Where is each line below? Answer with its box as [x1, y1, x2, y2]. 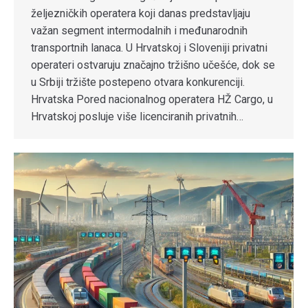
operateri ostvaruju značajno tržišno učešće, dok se [31, 58, 275, 72]
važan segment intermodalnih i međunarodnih [31, 24, 247, 38]
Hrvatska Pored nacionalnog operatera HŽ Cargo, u [31, 93, 273, 107]
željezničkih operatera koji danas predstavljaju [31, 7, 250, 21]
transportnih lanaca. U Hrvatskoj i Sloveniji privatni [31, 41, 267, 55]
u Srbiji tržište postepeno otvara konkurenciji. [31, 76, 245, 89]
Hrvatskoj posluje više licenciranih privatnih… [31, 110, 243, 124]
